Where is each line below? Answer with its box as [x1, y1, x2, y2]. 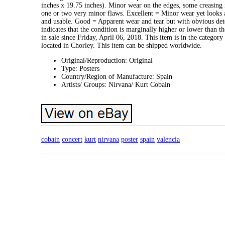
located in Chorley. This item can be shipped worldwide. [41, 41, 202, 49]
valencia [157, 135, 180, 143]
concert [62, 135, 82, 143]
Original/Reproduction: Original [61, 56, 153, 64]
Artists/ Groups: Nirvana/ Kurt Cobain [61, 80, 170, 88]
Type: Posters [61, 64, 99, 72]
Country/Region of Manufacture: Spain [61, 72, 172, 80]
